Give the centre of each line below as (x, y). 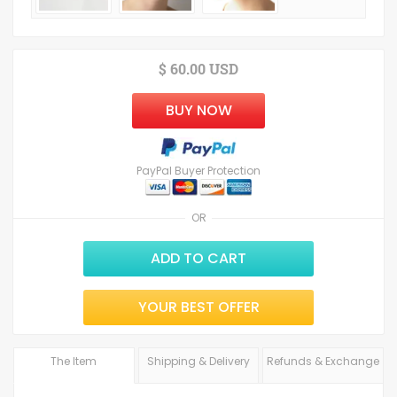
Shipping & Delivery (198, 362)
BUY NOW (198, 110)
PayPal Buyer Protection (198, 171)
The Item (74, 362)
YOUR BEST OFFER (198, 307)
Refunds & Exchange (323, 362)
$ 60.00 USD (198, 69)
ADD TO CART (198, 259)
